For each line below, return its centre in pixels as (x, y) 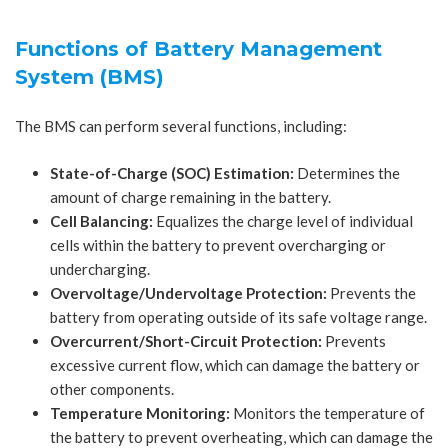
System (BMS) (89, 77)
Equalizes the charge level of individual (283, 221)
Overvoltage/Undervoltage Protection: (188, 293)
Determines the (347, 173)
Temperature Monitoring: (140, 413)
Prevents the (371, 293)
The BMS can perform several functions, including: (181, 125)
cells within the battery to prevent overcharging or (218, 245)
